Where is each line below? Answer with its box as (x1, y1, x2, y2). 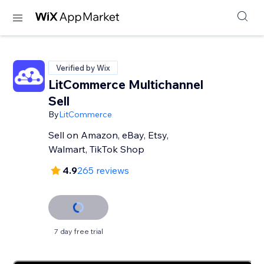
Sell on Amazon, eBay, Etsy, (48, 129, 169, 141)
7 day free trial (54, 227, 103, 236)
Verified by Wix (56, 63, 111, 72)
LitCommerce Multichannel (48, 77, 204, 92)
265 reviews (77, 164, 130, 176)
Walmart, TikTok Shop (48, 143, 145, 155)
